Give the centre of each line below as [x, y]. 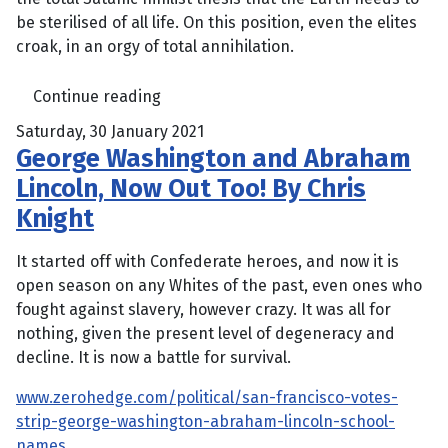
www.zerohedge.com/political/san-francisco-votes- [207, 397]
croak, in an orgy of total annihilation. [155, 46]
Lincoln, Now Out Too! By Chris [191, 188]
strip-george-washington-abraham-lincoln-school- [205, 421]
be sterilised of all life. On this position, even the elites [216, 22]
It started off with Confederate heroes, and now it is [207, 261]
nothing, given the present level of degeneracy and [205, 333]
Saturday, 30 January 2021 [110, 131]
